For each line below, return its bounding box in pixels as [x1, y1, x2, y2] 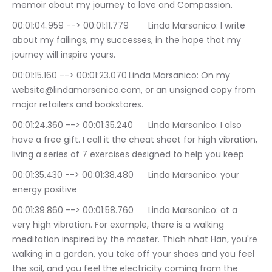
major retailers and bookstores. [12, 98, 143, 111]
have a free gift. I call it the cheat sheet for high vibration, [12, 134, 260, 146]
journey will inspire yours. [12, 49, 115, 61]
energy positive [12, 183, 77, 196]
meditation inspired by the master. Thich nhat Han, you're [12, 233, 260, 246]
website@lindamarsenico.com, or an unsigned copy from [12, 84, 258, 97]
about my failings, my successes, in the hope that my [12, 34, 243, 47]
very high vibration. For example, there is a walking [12, 219, 226, 231]
